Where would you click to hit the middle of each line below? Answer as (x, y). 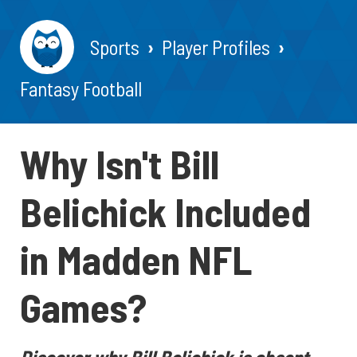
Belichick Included (165, 211)
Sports (115, 47)
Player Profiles (216, 47)
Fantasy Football (81, 88)
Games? (83, 307)
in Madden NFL (136, 259)
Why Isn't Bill (120, 163)
